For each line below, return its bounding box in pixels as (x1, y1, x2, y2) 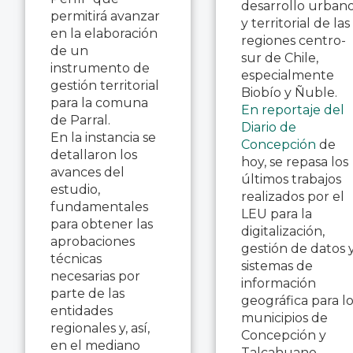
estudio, (50, 181, 100, 197)
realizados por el (241, 188, 344, 204)
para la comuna (50, 95, 148, 110)
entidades (50, 303, 113, 318)
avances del (50, 164, 124, 180)
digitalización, (241, 223, 325, 239)
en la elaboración (50, 25, 158, 41)
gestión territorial (50, 77, 159, 93)
